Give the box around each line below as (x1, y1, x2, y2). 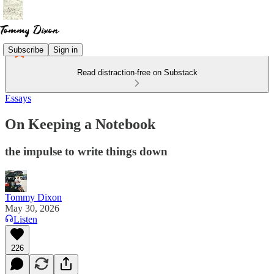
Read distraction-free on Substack (76, 68, 198, 77)
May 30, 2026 (5, 202, 59, 213)
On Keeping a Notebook (5, 116, 155, 132)
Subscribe (8, 45, 43, 54)
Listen (13, 213, 37, 224)
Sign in (53, 45, 78, 54)
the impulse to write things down (5, 144, 168, 158)
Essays (5, 93, 31, 103)
